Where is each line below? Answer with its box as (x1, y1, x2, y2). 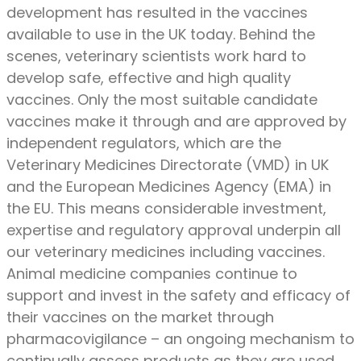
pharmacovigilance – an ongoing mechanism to (6, 329, 355, 350)
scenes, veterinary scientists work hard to (6, 46, 306, 67)
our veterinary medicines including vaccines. (6, 242, 325, 263)
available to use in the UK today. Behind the (6, 24, 315, 45)
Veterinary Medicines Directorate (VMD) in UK (6, 155, 329, 176)
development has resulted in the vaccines (6, 2, 308, 23)
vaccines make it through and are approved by (6, 111, 346, 132)
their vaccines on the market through (6, 307, 274, 328)
